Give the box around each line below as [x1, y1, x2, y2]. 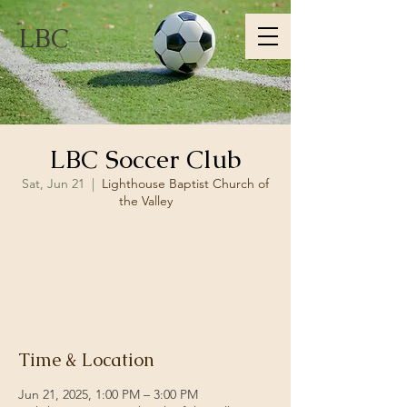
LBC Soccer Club [50, 143, 241, 175]
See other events [88, 273, 203, 291]
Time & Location [18, 348, 154, 372]
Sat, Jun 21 [22, 175, 84, 192]
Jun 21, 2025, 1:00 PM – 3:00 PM [18, 386, 198, 402]
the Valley [118, 193, 173, 209]
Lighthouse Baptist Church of [102, 175, 269, 192]
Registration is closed [73, 252, 218, 269]
